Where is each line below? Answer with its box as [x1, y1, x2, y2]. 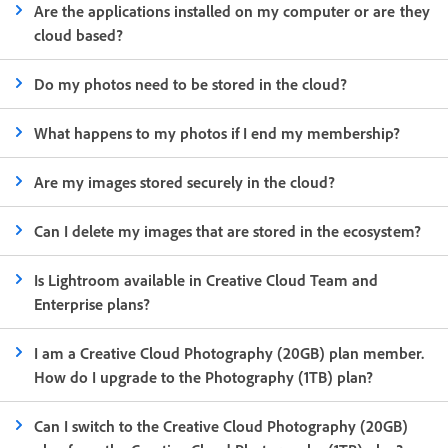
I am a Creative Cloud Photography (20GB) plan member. [34, 342, 425, 363]
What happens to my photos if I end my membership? [34, 122, 401, 143]
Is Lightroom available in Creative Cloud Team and [34, 269, 379, 290]
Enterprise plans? [34, 293, 151, 314]
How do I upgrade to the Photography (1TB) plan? [34, 366, 374, 387]
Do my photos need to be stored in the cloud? [34, 73, 348, 94]
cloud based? [34, 24, 124, 45]
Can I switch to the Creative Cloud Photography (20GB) [34, 415, 409, 436]
